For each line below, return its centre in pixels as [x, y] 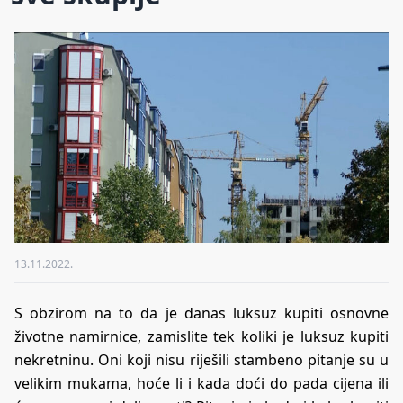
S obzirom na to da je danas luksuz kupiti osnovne [201, 313]
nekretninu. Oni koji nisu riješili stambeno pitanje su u [201, 359]
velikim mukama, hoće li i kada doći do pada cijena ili [201, 383]
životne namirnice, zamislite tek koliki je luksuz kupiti [201, 336]
